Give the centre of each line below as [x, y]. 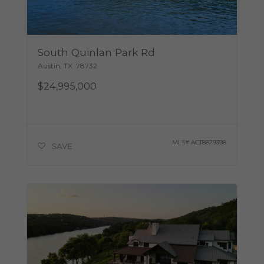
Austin [49, 66]
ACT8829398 [209, 143]
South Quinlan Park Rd [96, 52]
